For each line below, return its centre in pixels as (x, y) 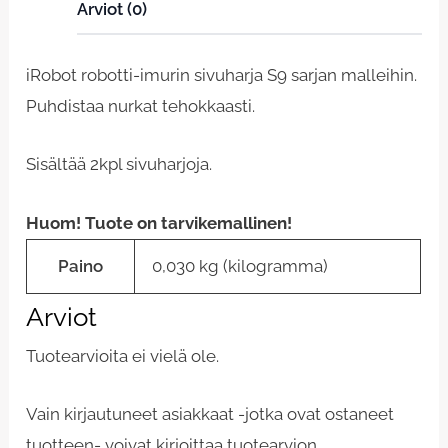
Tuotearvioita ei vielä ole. (123, 355)
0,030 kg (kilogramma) (240, 265)
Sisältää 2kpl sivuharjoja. (119, 164)
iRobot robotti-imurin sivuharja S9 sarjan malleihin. (222, 75)
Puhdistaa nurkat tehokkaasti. (141, 106)
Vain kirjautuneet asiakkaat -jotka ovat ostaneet (210, 413)
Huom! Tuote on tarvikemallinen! (159, 222)
